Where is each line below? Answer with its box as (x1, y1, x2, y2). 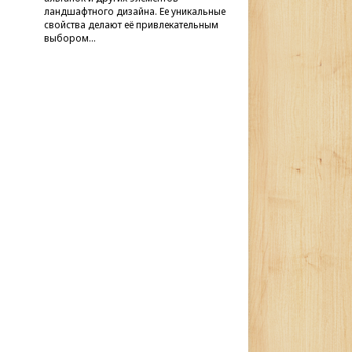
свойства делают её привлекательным (44, 18, 218, 31)
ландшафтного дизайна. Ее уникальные (44, 5, 225, 18)
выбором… (44, 31, 96, 45)
